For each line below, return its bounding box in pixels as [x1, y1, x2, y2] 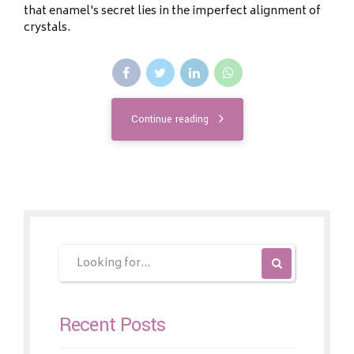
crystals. [24, 18, 70, 39]
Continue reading [130, 111, 209, 126]
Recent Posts [58, 311, 166, 338]
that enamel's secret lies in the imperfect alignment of [24, 2, 321, 22]
